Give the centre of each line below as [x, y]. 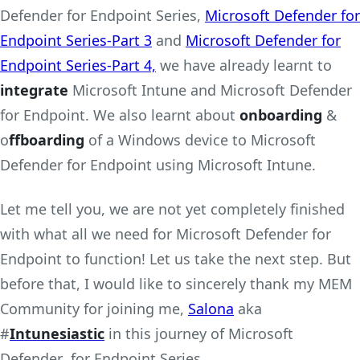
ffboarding [47, 139]
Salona [211, 308]
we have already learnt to [244, 65]
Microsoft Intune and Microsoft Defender [210, 90]
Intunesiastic [57, 333]
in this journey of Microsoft [199, 333]
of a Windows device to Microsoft [200, 139]
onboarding [281, 115]
